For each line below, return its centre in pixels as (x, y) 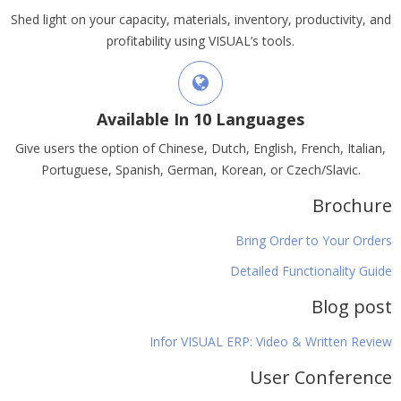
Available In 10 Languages (200, 119)
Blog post (352, 307)
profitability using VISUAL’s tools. (200, 41)
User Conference (321, 377)
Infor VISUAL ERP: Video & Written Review (271, 341)
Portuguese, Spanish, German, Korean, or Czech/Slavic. (200, 170)
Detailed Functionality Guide (311, 271)
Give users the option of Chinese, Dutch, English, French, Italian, (200, 148)
